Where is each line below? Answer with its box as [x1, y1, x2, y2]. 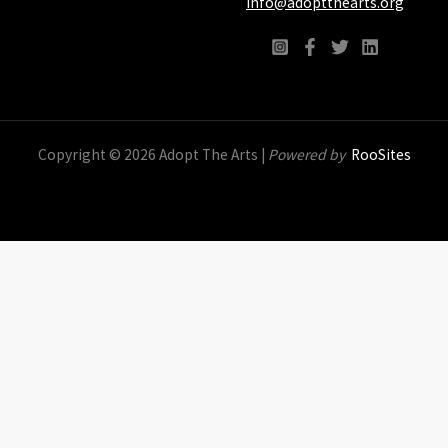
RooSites [350, 145, 411, 165]
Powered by [267, 145, 348, 165]
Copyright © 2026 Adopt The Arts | [37, 145, 268, 165]
